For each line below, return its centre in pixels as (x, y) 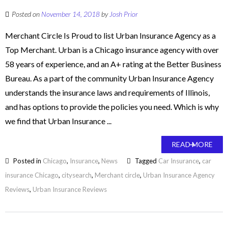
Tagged (146, 161)
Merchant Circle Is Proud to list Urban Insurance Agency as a (110, 35)
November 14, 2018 (70, 14)
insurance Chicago (32, 175)
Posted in (27, 161)
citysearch (77, 175)
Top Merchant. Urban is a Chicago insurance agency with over (112, 50)
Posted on (26, 14)
